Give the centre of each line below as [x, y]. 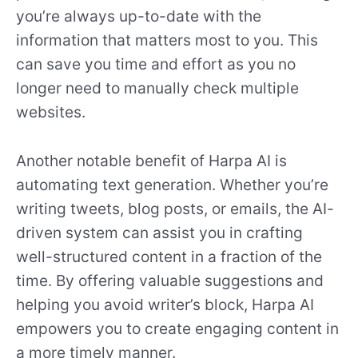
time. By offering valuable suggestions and [170, 280]
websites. [51, 112]
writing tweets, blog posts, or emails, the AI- [175, 208]
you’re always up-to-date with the [139, 16]
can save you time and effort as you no [156, 64]
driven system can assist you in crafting [159, 232]
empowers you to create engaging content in [177, 328]
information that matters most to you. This [167, 40]
